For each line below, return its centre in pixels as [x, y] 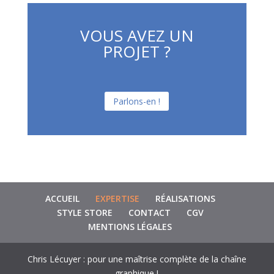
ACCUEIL [62, 199]
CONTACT [149, 213]
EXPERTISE [117, 199]
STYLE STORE [84, 213]
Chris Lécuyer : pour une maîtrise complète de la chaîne [137, 259]
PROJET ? [137, 51]
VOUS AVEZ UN [137, 35]
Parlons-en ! [137, 102]
